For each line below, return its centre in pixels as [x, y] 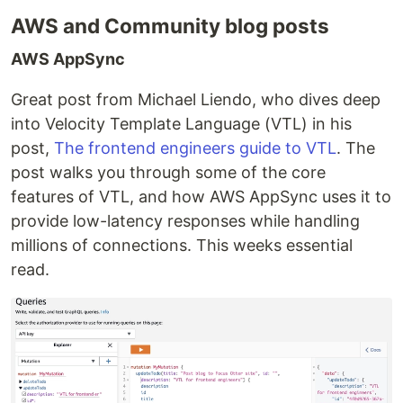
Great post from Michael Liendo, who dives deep [196, 100]
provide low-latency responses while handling [185, 221]
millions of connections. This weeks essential [182, 246]
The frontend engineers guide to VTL [195, 148]
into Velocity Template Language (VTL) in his [181, 124]
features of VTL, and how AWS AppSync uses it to [201, 197]
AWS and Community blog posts [170, 26]
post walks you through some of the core [168, 173]
